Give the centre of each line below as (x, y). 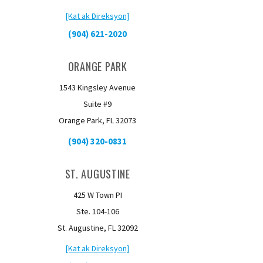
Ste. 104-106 (97, 211)
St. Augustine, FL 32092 (97, 228)
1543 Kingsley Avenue (98, 87)
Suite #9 (98, 104)
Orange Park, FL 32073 (98, 120)
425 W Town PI (97, 195)
